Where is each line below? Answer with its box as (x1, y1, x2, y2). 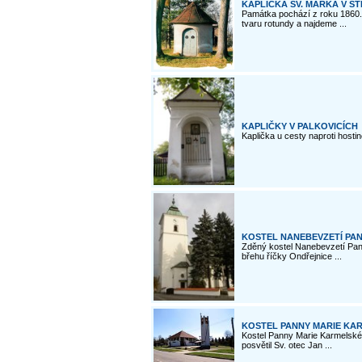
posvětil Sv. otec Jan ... (242, 340, 332, 350)
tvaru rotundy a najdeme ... (242, 19, 347, 28)
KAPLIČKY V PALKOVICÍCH (242, 121, 358, 131)
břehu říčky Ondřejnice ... (242, 251, 342, 261)
